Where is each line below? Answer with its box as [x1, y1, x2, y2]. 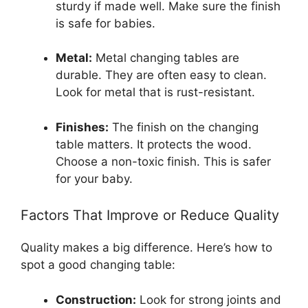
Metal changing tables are [92, 51, 239, 65]
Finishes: [56, 120, 109, 134]
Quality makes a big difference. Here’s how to [21, 241, 272, 255]
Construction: [56, 292, 136, 307]
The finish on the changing [109, 120, 258, 134]
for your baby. [56, 171, 133, 186]
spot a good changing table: [21, 258, 175, 272]
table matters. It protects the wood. [56, 137, 252, 151]
